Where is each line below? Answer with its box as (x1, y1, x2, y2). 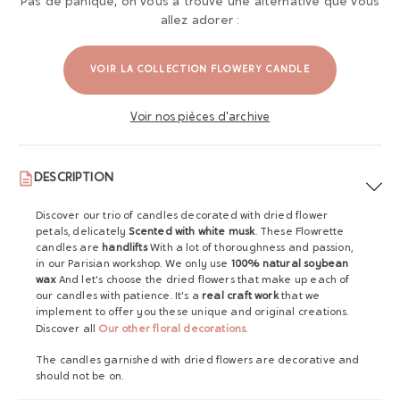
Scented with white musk (129, 227, 255, 237)
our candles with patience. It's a (36, 291, 203, 302)
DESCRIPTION (34, 171, 113, 185)
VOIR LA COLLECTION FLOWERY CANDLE (90, 65, 310, 75)
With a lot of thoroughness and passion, (146, 243, 353, 254)
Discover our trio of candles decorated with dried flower (36, 211, 329, 221)
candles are (36, 243, 103, 254)
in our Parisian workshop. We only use (36, 259, 231, 270)
